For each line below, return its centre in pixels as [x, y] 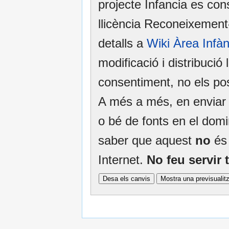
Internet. [122, 160]
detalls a [122, 43]
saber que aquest [147, 141]
